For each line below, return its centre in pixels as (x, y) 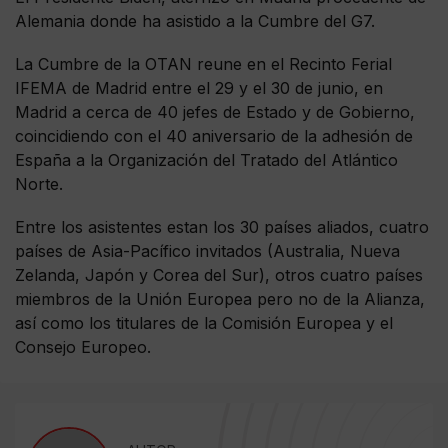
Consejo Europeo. (83, 346)
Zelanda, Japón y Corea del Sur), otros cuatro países (219, 274)
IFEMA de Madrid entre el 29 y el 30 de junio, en (199, 87)
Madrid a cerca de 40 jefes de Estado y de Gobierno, (215, 111)
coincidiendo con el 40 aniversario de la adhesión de (214, 135)
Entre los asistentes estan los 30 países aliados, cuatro (222, 226)
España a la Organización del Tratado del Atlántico (206, 159)
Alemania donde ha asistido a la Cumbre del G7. (195, 20)
